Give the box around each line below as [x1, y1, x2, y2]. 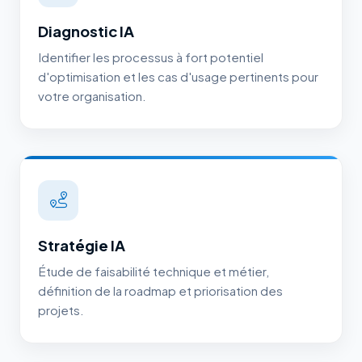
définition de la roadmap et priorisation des [38, 283, 283, 299]
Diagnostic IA [38, 21, 134, 40]
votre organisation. [38, 88, 146, 104]
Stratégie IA [38, 235, 125, 255]
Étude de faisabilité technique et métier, [38, 263, 269, 280]
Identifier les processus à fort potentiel [38, 49, 263, 65]
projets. [38, 302, 84, 318]
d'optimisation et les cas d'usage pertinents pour [38, 69, 318, 85]
